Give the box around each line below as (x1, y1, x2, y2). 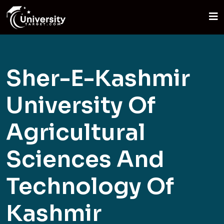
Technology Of (6, 172, 174, 200)
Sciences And (6, 145, 164, 173)
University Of (6, 91, 155, 119)
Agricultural (6, 118, 145, 146)
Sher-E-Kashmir (6, 64, 190, 92)
